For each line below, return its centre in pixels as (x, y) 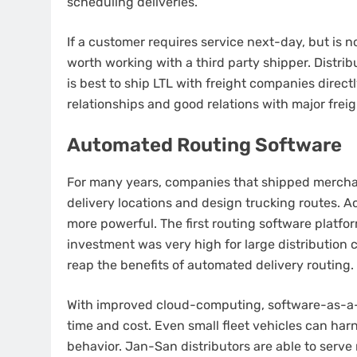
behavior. (94, 346)
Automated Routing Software (204, 145)
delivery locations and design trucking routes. (204, 202)
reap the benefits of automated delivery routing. (210, 265)
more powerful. (112, 223)
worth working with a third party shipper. (189, 62)
